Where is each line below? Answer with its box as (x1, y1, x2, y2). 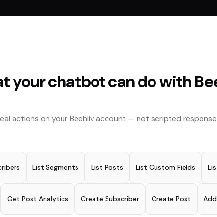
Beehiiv (69, 113, 94, 124)
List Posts (91, 163, 123, 172)
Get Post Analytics (7, 194, 68, 203)
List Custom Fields (136, 163, 195, 172)
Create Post (151, 194, 191, 203)
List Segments (32, 163, 78, 172)
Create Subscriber (80, 194, 139, 203)
